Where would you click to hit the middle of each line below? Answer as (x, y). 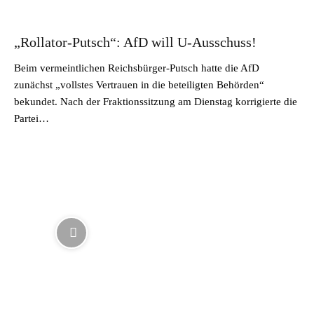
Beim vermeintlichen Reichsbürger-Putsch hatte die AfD (137, 68)
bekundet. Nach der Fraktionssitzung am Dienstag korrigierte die (156, 102)
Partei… (32, 118)
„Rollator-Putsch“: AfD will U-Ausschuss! (135, 42)
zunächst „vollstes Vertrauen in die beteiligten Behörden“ (139, 85)
